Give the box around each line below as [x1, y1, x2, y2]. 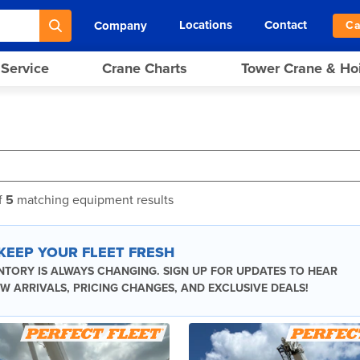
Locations [179, 18, 233, 32]
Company [94, 18, 148, 33]
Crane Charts [102, 59, 188, 77]
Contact [264, 18, 308, 32]
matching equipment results [14, 192, 174, 208]
